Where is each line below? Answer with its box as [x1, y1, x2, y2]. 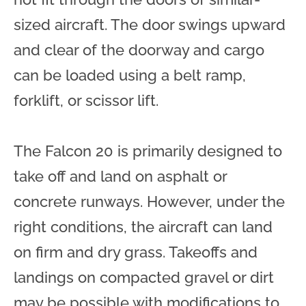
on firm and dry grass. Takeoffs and [14, 242, 258, 261]
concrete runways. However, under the [14, 192, 285, 210]
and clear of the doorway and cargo [14, 40, 264, 59]
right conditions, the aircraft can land [14, 217, 273, 236]
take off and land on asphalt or [14, 167, 227, 185]
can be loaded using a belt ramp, [14, 66, 246, 84]
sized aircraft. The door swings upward [14, 15, 286, 33]
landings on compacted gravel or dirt [14, 268, 274, 286]
